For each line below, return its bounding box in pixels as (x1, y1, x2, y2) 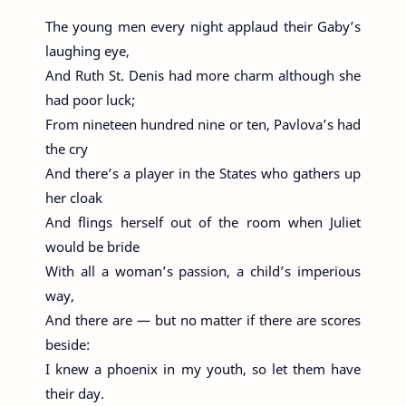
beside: (45, 335, 90, 353)
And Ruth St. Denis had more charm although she (45, 66, 361, 84)
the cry (45, 140, 88, 158)
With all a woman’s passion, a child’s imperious (45, 262, 361, 280)
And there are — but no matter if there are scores (45, 311, 361, 329)
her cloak (45, 188, 102, 207)
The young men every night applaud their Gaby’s (45, 17, 361, 35)
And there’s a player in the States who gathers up (45, 164, 361, 182)
